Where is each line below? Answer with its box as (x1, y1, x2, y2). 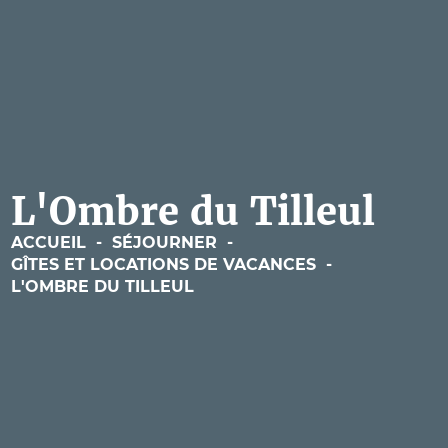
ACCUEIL (10, 232, 86, 252)
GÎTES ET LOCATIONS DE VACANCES (10, 254, 316, 274)
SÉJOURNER (111, 232, 217, 252)
